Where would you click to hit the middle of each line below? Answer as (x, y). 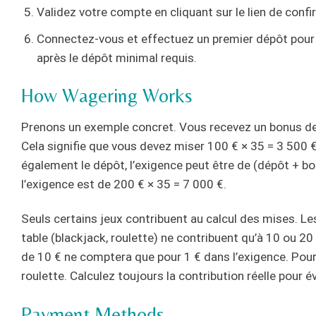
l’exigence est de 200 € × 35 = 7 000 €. (124, 184)
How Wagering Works (107, 95)
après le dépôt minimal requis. (117, 57)
